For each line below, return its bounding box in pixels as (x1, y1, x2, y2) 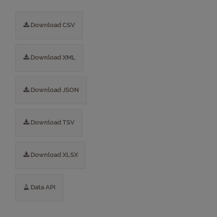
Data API (29, 184, 56, 191)
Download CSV (29, 21, 75, 29)
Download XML (29, 54, 76, 61)
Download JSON (29, 86, 79, 93)
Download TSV (29, 119, 75, 126)
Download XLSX (29, 151, 78, 158)
